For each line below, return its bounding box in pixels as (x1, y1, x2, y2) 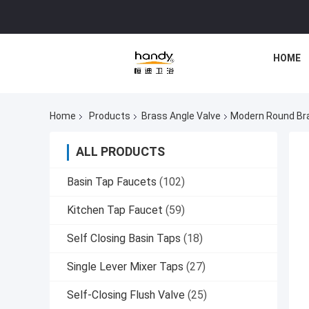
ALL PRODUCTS (76, 144, 165, 159)
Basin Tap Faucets (67, 175, 157, 189)
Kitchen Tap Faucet (67, 203, 163, 217)
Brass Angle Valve (141, 110, 221, 122)
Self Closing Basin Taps (67, 232, 181, 246)
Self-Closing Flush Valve (67, 288, 185, 302)
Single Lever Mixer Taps (67, 260, 183, 274)
